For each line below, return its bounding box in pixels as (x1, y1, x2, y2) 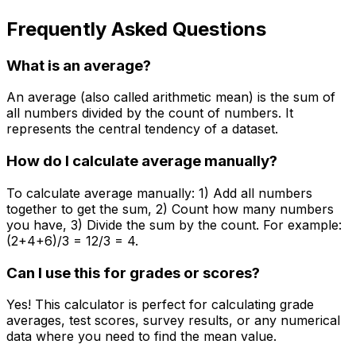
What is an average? (6, 56, 151, 75)
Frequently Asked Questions (6, 17, 266, 41)
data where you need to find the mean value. (6, 328, 277, 345)
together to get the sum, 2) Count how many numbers (6, 200, 334, 217)
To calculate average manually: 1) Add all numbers (6, 184, 312, 201)
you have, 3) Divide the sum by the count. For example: (6, 216, 342, 233)
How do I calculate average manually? (6, 152, 277, 171)
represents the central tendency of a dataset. (6, 121, 278, 137)
